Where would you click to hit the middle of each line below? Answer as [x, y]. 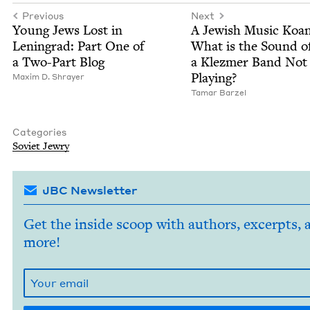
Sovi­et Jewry [41, 146]
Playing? [214, 77]
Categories [39, 131]
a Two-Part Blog [58, 62]
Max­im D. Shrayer [48, 76]
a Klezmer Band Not [249, 62]
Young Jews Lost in [67, 30]
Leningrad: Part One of [78, 46]
